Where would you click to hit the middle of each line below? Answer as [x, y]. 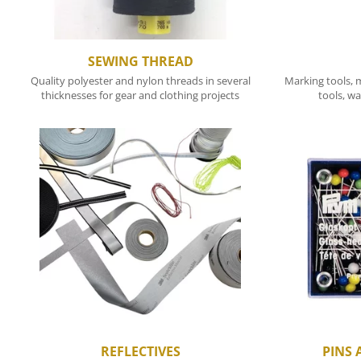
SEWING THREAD [140, 62]
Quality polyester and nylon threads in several [140, 81]
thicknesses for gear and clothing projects [140, 95]
